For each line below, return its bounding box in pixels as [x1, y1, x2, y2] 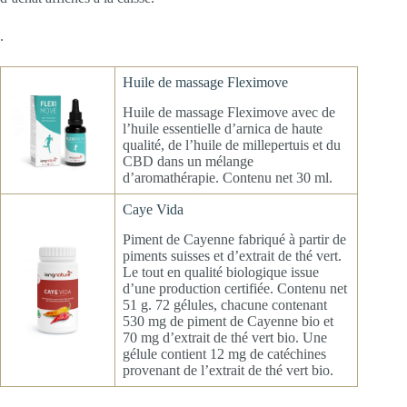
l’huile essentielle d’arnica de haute [123, 120, 323, 136]
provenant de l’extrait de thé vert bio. [123, 362, 333, 378]
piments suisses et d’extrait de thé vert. [123, 247, 342, 263]
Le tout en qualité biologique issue [123, 263, 319, 280]
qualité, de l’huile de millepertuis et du [123, 136, 341, 153]
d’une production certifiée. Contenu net [123, 280, 347, 296]
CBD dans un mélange [123, 153, 253, 169]
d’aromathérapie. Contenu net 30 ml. [123, 169, 333, 185]
